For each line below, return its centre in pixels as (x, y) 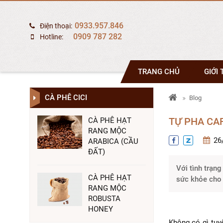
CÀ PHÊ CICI (66, 98)
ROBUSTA (104, 199)
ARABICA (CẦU (113, 141)
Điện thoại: (56, 26)
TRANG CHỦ (159, 72)
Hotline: (55, 37)
